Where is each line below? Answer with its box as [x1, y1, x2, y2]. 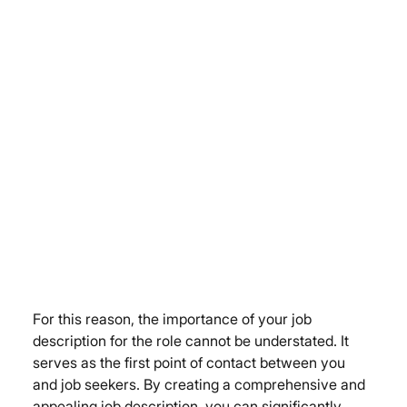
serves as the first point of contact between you [33, 353, 350, 372]
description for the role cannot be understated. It [33, 332, 353, 351]
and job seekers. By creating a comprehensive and [33, 375, 370, 394]
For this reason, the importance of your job [33, 310, 316, 329]
